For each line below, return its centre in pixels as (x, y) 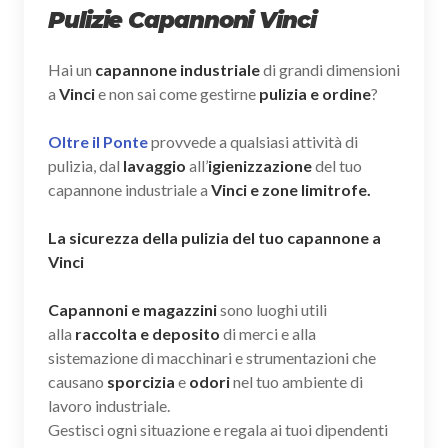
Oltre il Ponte (98, 141)
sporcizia (142, 381)
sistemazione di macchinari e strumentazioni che (212, 357)
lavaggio (156, 165)
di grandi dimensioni (330, 69)
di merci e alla (268, 333)
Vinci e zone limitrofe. (291, 189)
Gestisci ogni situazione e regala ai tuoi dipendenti (218, 429)
